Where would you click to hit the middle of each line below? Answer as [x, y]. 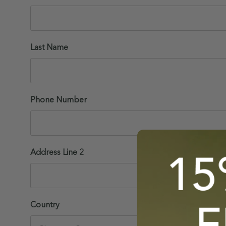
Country [45, 204]
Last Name [49, 47]
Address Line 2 [57, 152]
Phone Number [59, 99]
